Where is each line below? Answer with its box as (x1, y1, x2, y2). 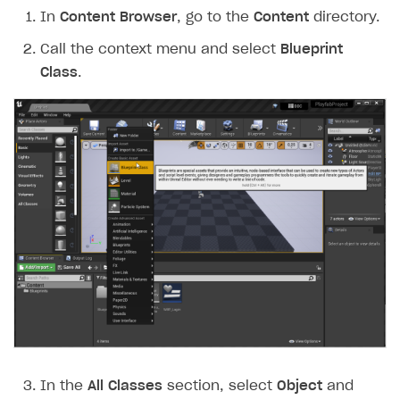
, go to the (177, 11, 254, 25)
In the (40, 379, 87, 394)
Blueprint (280, 43, 343, 57)
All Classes (87, 379, 162, 394)
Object (277, 379, 322, 394)
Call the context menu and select (40, 43, 280, 57)
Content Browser (60, 11, 177, 25)
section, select (162, 379, 277, 394)
